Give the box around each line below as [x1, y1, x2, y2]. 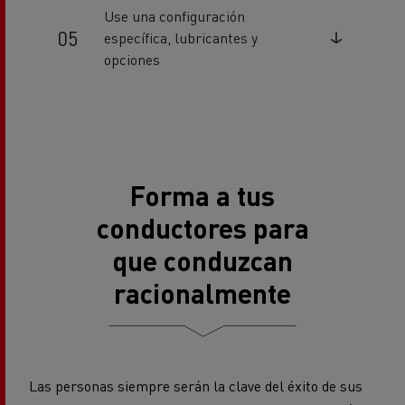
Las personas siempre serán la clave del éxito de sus [29, 375, 363, 395]
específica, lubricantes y [104, 27, 259, 47]
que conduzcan [112, 242, 293, 278]
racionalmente [114, 275, 291, 310]
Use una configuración [104, 5, 246, 25]
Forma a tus [130, 177, 275, 212]
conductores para [96, 210, 309, 245]
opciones [104, 49, 161, 69]
